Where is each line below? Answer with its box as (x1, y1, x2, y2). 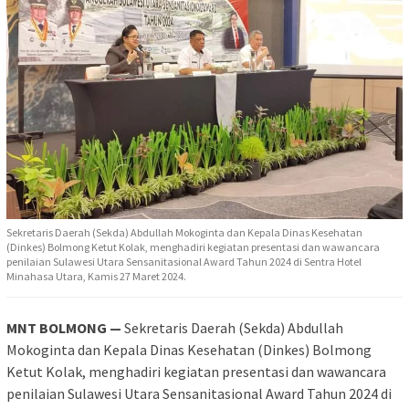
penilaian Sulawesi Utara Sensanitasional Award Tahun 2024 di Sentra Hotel (6, 254, 362, 268)
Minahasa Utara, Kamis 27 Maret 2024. (6, 268, 186, 283)
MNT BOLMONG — (6, 318, 121, 337)
